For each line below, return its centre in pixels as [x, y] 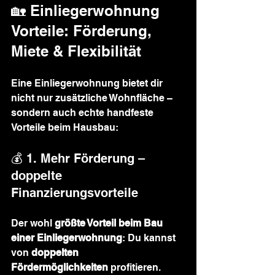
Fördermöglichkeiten [60, 267]
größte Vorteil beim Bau [110, 223]
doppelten [56, 253]
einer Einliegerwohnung [67, 238]
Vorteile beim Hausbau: [65, 127]
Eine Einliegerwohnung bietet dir [88, 83]
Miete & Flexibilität [76, 51]
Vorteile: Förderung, [83, 31]
